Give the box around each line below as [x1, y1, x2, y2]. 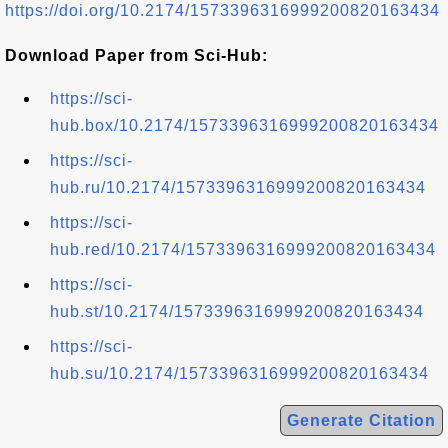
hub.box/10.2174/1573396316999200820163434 [50, 117, 439, 134]
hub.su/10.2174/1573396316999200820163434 [50, 365, 429, 382]
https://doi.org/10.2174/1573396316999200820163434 [5, 2, 440, 19]
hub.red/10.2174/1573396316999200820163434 [50, 241, 436, 258]
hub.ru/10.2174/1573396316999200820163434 [50, 179, 426, 196]
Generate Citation [287, 412, 436, 429]
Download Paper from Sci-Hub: [5, 47, 268, 64]
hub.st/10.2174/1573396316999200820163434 [50, 303, 424, 320]
